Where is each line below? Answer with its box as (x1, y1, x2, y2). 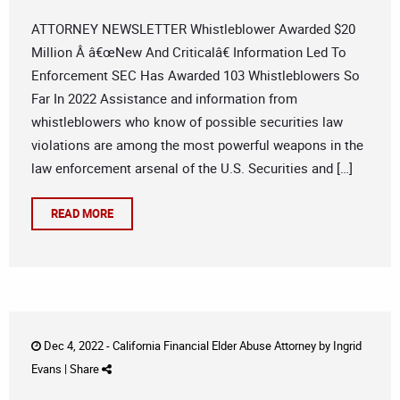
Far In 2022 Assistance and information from (31, 89, 297, 108)
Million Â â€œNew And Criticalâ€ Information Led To (31, 43, 346, 62)
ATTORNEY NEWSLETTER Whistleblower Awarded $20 (31, 20, 355, 38)
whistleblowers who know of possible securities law (31, 112, 343, 131)
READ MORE (51, 205, 113, 222)
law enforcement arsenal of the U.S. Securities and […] (31, 159, 353, 178)
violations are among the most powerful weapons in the (31, 136, 363, 154)
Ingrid (333, 337, 362, 354)
